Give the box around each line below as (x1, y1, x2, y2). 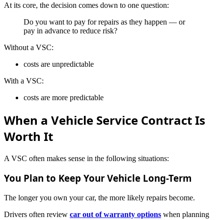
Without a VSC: (4, 43, 54, 52)
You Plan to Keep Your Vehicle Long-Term (4, 172, 192, 185)
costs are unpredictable (24, 59, 94, 68)
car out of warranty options (70, 210, 161, 219)
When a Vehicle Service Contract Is (4, 111, 205, 128)
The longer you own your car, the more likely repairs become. (4, 193, 195, 202)
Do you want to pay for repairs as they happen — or (24, 17, 185, 26)
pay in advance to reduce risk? (24, 26, 117, 35)
